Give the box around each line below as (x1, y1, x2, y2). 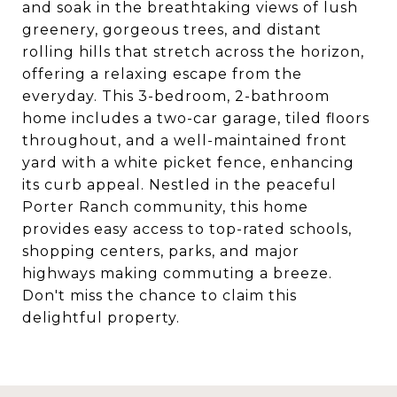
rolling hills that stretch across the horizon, (22, 43, 364, 60)
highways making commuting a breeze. (22, 265, 332, 282)
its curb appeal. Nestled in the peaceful (22, 176, 337, 193)
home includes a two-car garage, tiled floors (22, 110, 370, 127)
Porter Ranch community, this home (22, 198, 308, 215)
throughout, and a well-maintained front (22, 132, 347, 149)
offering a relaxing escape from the (22, 66, 302, 82)
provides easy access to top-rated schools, (22, 221, 352, 237)
